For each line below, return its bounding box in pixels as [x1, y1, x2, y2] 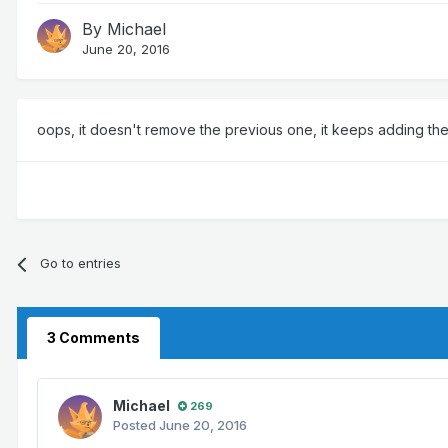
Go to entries [40, 255, 122, 272]
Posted [113, 417, 159, 434]
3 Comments [47, 329, 140, 347]
